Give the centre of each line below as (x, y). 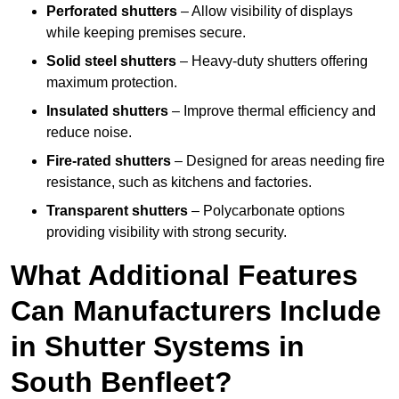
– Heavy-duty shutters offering (272, 61)
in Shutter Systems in (158, 347)
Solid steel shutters (111, 61)
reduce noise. (89, 133)
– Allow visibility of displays (265, 12)
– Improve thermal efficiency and (272, 111)
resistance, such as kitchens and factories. (179, 183)
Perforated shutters (112, 12)
